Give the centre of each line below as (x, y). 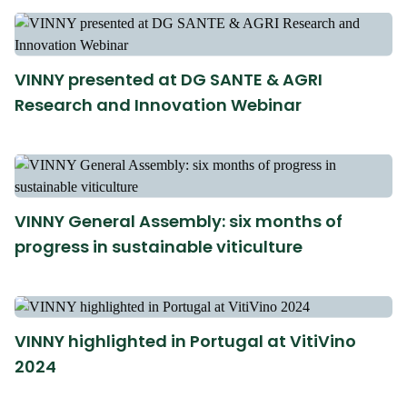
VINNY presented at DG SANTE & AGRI (169, 79)
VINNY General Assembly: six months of (179, 221)
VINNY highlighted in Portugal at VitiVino (185, 341)
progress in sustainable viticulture (159, 246)
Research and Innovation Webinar (158, 104)
